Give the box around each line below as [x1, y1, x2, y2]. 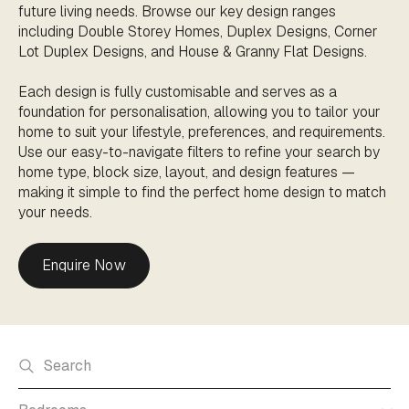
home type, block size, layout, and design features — [18, 163, 355, 182]
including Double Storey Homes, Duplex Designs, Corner [18, 22, 378, 41]
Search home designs [17, 342, 155, 362]
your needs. [18, 203, 92, 222]
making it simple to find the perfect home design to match [18, 183, 386, 202]
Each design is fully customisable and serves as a [18, 82, 337, 101]
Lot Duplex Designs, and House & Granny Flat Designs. [18, 42, 367, 61]
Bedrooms [17, 388, 84, 407]
